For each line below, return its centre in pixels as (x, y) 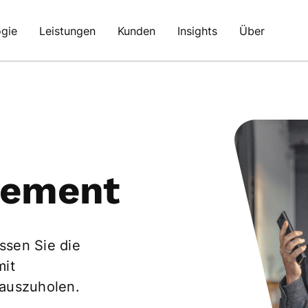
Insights (197, 31)
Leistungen (67, 31)
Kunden (136, 31)
